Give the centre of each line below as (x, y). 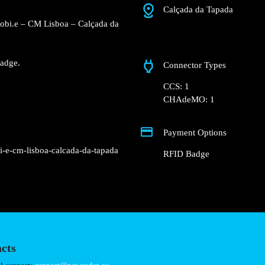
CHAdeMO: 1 (189, 99)
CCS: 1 (176, 86)
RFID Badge (186, 154)
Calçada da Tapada (198, 10)
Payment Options (195, 133)
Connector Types (195, 65)
